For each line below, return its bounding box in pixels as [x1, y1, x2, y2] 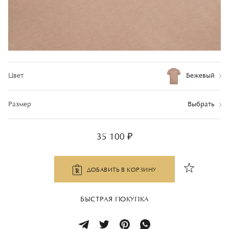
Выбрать [188, 101, 215, 108]
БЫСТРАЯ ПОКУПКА [80, 196, 149, 203]
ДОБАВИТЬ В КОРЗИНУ [87, 167, 156, 173]
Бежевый [186, 73, 215, 80]
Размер [8, 101, 31, 108]
